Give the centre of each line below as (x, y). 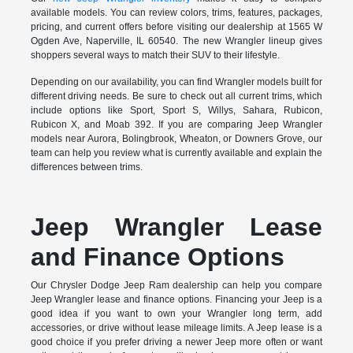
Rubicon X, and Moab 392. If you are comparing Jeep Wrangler (176, 125)
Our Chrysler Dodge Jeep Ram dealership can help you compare (176, 286)
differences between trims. (86, 167)
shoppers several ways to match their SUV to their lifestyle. (155, 56)
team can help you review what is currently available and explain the (176, 153)
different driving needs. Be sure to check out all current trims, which (176, 97)
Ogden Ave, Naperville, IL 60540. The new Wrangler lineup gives (176, 41)
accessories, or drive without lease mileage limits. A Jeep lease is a (176, 328)
